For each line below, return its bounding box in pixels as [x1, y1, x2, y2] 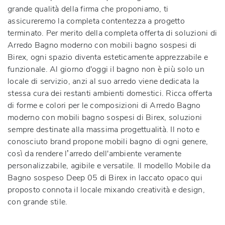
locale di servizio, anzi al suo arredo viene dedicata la [8, 75, 199, 87]
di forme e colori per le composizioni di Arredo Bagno [8, 99, 201, 111]
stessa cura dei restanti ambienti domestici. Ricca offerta [8, 87, 212, 99]
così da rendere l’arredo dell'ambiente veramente [8, 148, 181, 159]
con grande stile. [8, 196, 68, 207]
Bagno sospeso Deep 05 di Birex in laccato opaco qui [8, 172, 202, 183]
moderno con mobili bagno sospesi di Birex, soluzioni [8, 111, 202, 123]
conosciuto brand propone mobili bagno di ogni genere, [8, 136, 208, 147]
